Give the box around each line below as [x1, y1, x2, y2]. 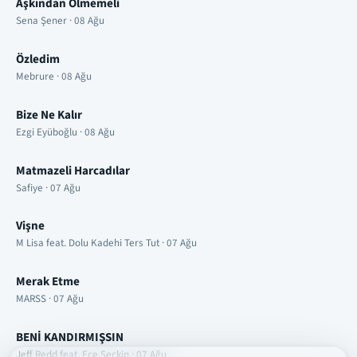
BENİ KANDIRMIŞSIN [16, 328, 124, 347]
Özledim [16, 50, 60, 69]
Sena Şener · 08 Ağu [16, 14, 104, 29]
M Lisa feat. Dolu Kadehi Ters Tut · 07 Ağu [16, 236, 197, 251]
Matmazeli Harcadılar [16, 161, 130, 179]
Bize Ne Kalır [16, 105, 82, 124]
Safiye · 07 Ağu [16, 180, 80, 195]
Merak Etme [16, 273, 80, 291]
